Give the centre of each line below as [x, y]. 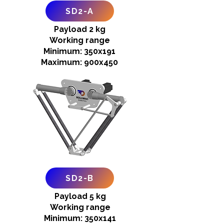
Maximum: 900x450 [79, 62]
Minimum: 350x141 [80, 218]
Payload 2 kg [79, 29]
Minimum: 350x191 [79, 51]
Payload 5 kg [80, 196]
